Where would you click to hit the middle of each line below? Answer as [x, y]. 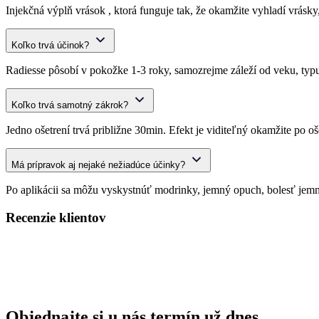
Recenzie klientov [56, 217]
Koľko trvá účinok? [50, 46]
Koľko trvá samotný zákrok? [70, 105]
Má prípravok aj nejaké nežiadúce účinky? [98, 165]
